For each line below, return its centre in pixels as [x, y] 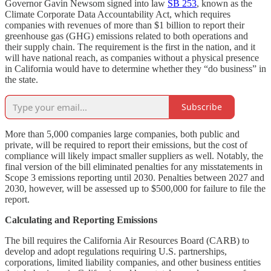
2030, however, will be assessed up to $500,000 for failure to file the [135, 188]
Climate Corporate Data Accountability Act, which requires [118, 14]
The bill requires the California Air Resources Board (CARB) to [127, 240]
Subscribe [202, 107]
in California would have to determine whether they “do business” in [135, 68]
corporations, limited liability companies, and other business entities [133, 262]
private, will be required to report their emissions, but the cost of [126, 145]
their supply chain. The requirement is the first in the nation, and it [130, 47]
